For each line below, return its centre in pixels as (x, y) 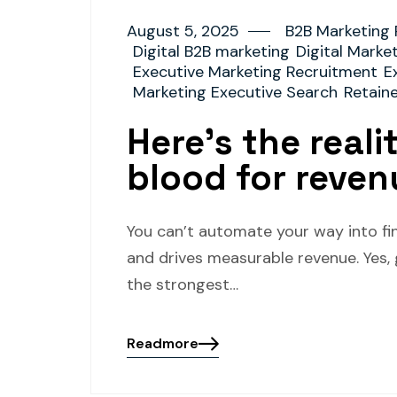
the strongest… (183, 284)
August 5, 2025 (183, 31)
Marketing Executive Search (235, 92)
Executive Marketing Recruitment (255, 72)
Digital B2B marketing (211, 51)
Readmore (163, 343)
